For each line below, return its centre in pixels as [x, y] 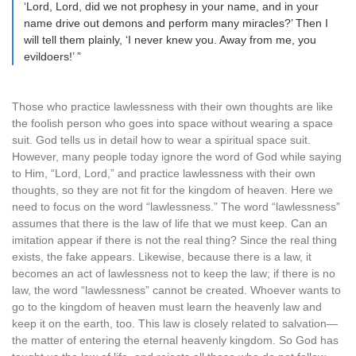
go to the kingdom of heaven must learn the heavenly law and [167, 307]
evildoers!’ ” [52, 56]
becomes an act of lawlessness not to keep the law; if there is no [174, 273]
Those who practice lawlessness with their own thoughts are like [172, 106]
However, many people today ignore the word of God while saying [177, 157]
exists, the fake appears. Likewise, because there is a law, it [162, 257]
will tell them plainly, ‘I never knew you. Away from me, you [170, 40]
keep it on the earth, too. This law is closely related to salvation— [175, 323]
